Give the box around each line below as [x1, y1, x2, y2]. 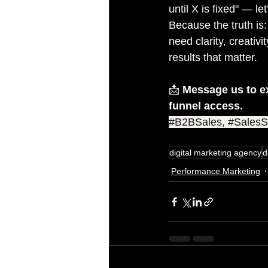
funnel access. [169, 100, 243, 112]
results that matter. [169, 51, 257, 64]
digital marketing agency [169, 148, 261, 158]
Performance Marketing [171, 166, 260, 176]
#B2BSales [169, 116, 222, 129]
